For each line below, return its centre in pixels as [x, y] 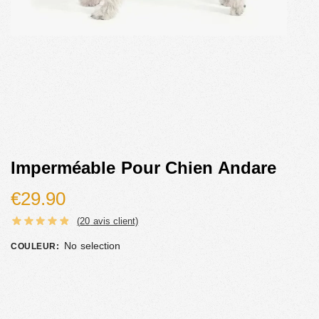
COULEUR [33, 246]
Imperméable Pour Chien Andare [143, 167]
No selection [92, 245]
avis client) [114, 221]
